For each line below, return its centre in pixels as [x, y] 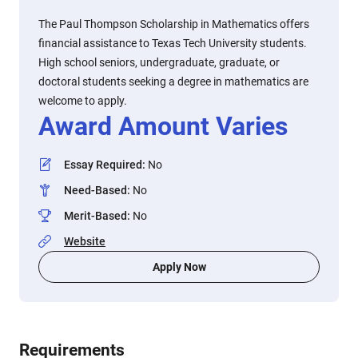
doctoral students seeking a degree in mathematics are [173, 82]
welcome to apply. [83, 101]
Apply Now [179, 267]
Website [85, 241]
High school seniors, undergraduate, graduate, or [159, 62]
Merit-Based [95, 216]
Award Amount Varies [163, 126]
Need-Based [95, 190]
